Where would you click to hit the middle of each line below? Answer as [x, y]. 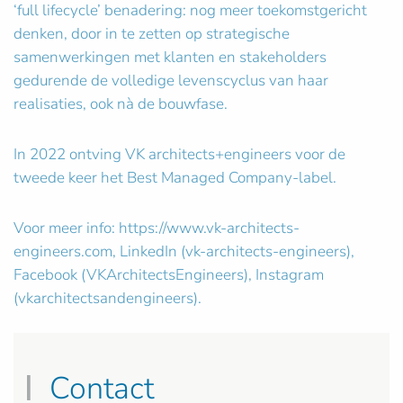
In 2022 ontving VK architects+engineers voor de [179, 154]
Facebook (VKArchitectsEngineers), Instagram [169, 275]
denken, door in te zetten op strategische [152, 34]
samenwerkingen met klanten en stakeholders [170, 57]
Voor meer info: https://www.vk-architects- [157, 228]
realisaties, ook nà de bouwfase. [121, 104]
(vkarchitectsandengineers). [107, 298]
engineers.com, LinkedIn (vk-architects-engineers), [184, 251]
